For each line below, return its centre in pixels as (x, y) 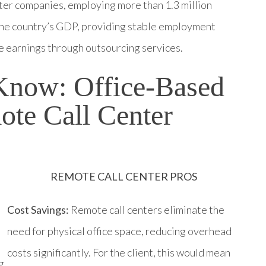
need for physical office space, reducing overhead (119, 231)
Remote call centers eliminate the (147, 209)
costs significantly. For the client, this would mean (119, 252)
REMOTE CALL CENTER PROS (123, 176)
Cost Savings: (38, 209)
